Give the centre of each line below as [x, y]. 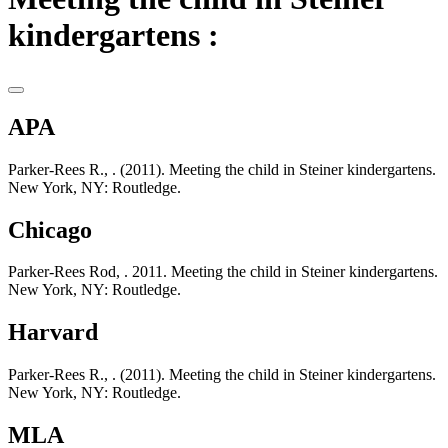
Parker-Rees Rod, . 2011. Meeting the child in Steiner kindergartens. [223, 272]
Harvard [53, 332]
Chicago [50, 229]
